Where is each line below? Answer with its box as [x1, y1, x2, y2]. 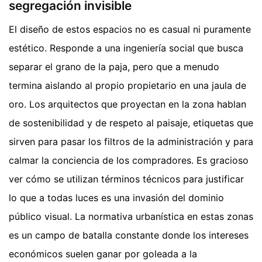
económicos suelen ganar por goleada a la [9, 247, 197, 260]
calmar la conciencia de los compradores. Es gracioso [9, 154, 249, 166]
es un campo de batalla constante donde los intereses [9, 229, 249, 241]
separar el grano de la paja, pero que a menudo [9, 60, 219, 73]
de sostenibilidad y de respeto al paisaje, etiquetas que [9, 116, 253, 129]
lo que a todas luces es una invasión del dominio [9, 191, 224, 204]
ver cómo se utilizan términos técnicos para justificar [9, 173, 244, 185]
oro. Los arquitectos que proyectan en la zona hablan [9, 98, 246, 110]
